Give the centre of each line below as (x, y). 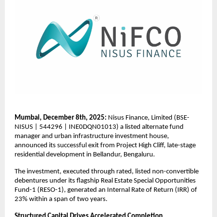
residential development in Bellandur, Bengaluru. (85, 155)
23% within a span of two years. (61, 200)
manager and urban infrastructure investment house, (92, 137)
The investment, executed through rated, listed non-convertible (107, 172)
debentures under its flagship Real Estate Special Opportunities (105, 181)
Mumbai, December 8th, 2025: (61, 118)
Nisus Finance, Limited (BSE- (148, 118)
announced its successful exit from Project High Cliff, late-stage (105, 146)
